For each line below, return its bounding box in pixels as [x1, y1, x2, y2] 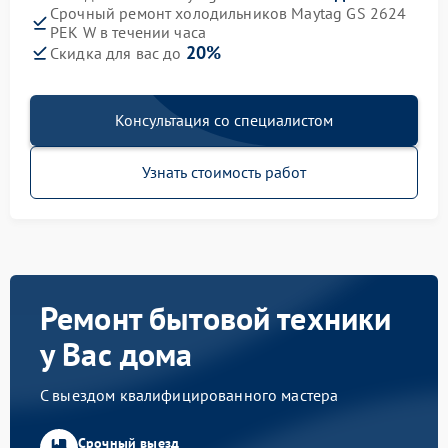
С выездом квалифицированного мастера [40, 385, 339, 405]
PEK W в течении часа [50, 22, 206, 42]
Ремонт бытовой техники [40, 297, 392, 339]
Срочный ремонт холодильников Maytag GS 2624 [50, 3, 407, 23]
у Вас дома [40, 333, 193, 375]
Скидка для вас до [50, 43, 186, 63]
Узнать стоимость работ [142, 162, 306, 182]
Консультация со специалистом [115, 110, 333, 130]
